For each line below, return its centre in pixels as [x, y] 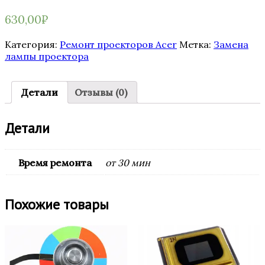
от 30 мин [128, 162]
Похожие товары [57, 204]
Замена [231, 45]
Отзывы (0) [101, 93]
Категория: [32, 45]
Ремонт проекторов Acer [118, 45]
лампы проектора [47, 56]
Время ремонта [55, 162]
